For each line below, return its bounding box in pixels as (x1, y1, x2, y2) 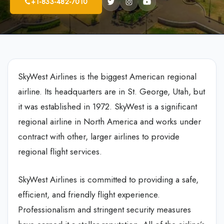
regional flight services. (18, 145, 102, 157)
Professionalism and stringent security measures (18, 203, 191, 215)
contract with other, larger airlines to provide (18, 130, 179, 142)
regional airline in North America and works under (18, 115, 201, 127)
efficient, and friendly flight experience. (18, 188, 160, 200)
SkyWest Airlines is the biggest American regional (18, 70, 196, 82)
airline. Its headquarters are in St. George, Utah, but (18, 85, 205, 97)
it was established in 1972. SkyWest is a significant (18, 100, 197, 112)
